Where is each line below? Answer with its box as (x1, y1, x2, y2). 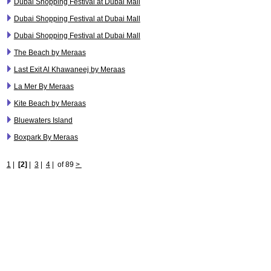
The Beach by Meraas (13, 48, 86, 57)
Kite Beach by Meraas (13, 99, 86, 108)
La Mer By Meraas (13, 82, 74, 91)
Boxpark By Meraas (13, 133, 78, 142)
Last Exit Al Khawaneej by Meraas (13, 65, 125, 74)
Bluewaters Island (13, 116, 73, 125)
